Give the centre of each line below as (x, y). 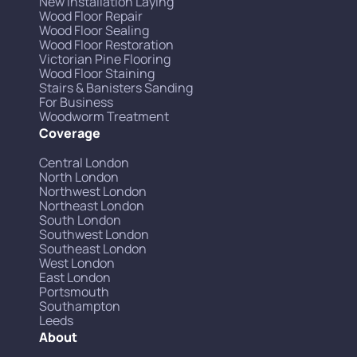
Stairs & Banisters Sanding (116, 87)
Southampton (79, 306)
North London (78, 177)
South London (80, 220)
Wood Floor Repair (90, 16)
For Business (76, 102)
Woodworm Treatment (104, 116)
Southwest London (94, 234)
